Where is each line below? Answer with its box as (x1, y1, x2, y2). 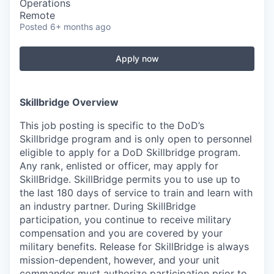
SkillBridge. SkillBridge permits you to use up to (20, 173, 240, 185)
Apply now (115, 53, 159, 64)
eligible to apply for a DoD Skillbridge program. (20, 146, 240, 158)
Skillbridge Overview (20, 96, 119, 108)
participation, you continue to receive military (20, 213, 231, 226)
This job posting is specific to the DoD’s (20, 119, 204, 131)
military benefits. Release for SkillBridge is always (20, 240, 249, 253)
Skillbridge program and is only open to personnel (20, 133, 252, 145)
